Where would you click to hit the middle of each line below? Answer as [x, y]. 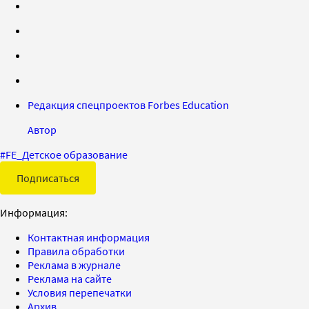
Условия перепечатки [80, 292]
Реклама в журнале [74, 265]
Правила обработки [76, 251]
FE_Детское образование [67, 154]
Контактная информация [89, 237]
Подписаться [48, 178]
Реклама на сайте [70, 278]
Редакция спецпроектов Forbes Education [128, 104]
